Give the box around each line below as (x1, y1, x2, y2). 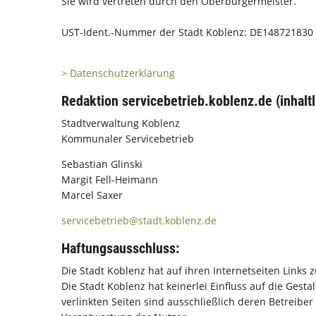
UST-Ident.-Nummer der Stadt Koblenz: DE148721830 (61, 25, 313, 39)
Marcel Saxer (61, 188, 123, 202)
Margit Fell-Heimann (61, 173, 158, 186)
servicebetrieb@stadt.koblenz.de (61, 214, 217, 227)
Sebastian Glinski (61, 157, 142, 171)
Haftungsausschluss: (61, 240, 179, 257)
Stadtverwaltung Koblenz (61, 116, 180, 130)
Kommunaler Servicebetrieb (61, 132, 194, 145)
